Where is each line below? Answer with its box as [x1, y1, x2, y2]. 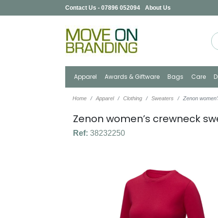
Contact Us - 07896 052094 [65, 4, 141, 11]
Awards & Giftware [105, 73, 160, 81]
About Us [145, 4, 171, 11]
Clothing [123, 95, 143, 101]
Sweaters [151, 95, 174, 101]
